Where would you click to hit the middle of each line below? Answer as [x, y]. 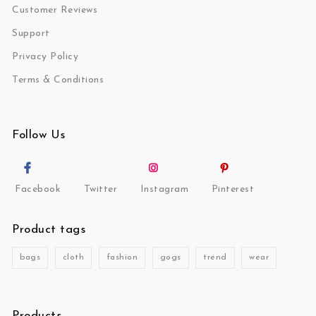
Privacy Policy [45, 57]
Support [31, 34]
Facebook [38, 189]
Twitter [101, 189]
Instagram [164, 189]
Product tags [49, 229]
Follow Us [39, 135]
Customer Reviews [55, 11]
